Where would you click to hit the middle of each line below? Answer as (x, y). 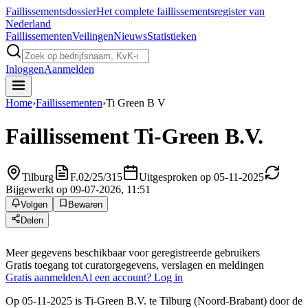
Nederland (28, 24)
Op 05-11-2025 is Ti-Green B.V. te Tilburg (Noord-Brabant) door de (154, 300)
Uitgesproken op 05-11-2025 (201, 177)
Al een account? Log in (132, 277)
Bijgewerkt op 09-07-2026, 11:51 (78, 189)
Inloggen (25, 69)
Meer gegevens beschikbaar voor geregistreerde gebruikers (133, 252)
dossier (81, 11)
